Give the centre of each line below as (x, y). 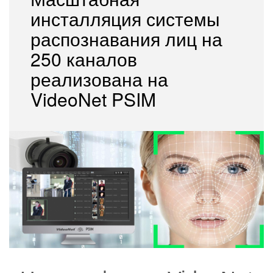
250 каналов (84, 59)
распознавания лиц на (126, 39)
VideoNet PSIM (93, 99)
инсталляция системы (125, 19)
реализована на (99, 79)
